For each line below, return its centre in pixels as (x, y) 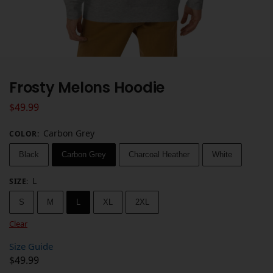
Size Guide (31, 246)
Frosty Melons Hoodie (87, 88)
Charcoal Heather (159, 154)
